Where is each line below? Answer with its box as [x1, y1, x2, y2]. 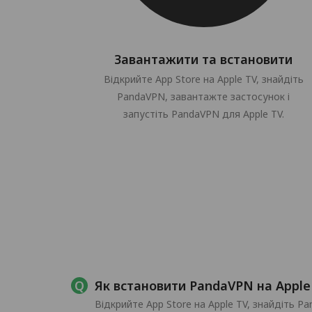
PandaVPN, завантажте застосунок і [117, 90, 290, 103]
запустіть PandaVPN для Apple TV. [123, 107, 284, 120]
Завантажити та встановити [114, 51, 292, 68]
